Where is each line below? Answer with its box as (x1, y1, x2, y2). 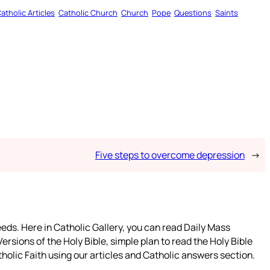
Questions (174, 7, 212, 19)
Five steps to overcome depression (95, 148, 245, 162)
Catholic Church (58, 7, 118, 19)
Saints (215, 7, 238, 19)
